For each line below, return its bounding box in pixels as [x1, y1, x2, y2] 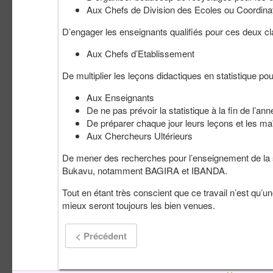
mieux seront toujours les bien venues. [62, 199, 215, 212]
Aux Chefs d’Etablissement [87, 47, 194, 60]
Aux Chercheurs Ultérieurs [87, 129, 193, 143]
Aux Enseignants [87, 91, 154, 104]
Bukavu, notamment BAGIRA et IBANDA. [62, 164, 227, 177]
